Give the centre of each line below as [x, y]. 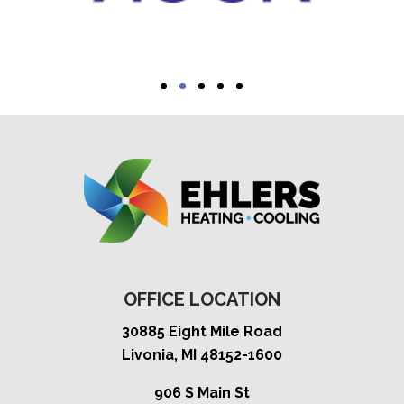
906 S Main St [202, 393]
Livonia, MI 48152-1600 [202, 355]
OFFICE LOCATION [202, 300]
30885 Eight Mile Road [202, 332]
